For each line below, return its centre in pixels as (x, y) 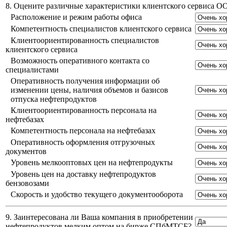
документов (26, 151)
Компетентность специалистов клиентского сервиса (101, 28)
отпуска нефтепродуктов (54, 99)
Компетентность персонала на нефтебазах (83, 130)
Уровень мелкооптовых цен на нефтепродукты (92, 162)
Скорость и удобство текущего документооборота (97, 194)
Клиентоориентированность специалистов (85, 40)
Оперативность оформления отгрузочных (83, 142)
